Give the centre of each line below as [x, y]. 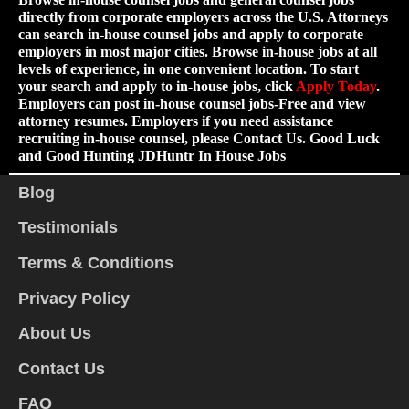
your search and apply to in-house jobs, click [157, 86]
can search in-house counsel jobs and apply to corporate [191, 34]
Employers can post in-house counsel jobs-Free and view [192, 104]
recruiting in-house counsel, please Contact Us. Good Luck [199, 138]
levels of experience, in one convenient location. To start [189, 69]
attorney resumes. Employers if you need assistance [176, 121]
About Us [55, 334]
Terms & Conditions [96, 262]
